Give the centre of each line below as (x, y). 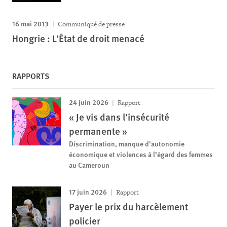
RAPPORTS (31, 76)
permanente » (98, 131)
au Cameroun (89, 165)
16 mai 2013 (30, 23)
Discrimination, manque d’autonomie (127, 143)
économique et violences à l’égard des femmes (141, 154)
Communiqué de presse (90, 24)
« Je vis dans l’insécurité (119, 117)
